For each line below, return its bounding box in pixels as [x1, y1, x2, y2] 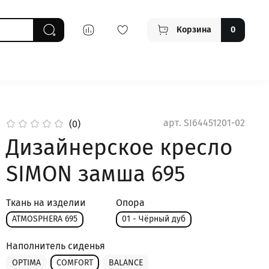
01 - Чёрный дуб [122, 214, 186, 225]
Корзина [177, 24, 211, 35]
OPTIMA [12, 257, 41, 268]
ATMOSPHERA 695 [12, 214, 78, 225]
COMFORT [56, 257, 94, 268]
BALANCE [109, 257, 144, 268]
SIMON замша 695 [6, 160, 186, 187]
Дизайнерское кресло [6, 134, 233, 161]
